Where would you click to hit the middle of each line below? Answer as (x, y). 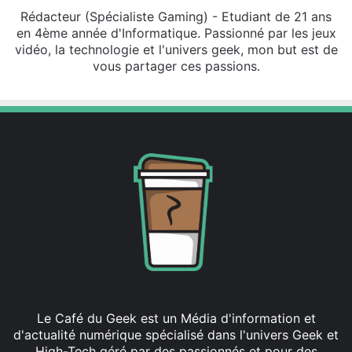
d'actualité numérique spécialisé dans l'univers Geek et (176, 335)
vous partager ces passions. (176, 66)
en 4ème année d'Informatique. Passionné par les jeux (176, 33)
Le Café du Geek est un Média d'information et (176, 319)
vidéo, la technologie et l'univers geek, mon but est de (176, 50)
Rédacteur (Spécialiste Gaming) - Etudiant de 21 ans (176, 17)
